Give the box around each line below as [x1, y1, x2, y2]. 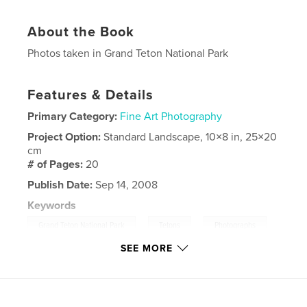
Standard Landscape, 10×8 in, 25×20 [103, 130, 278, 145]
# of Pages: [27, 158, 86, 172]
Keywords [27, 199, 77, 213]
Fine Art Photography [120, 110, 223, 124]
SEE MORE [121, 243, 173, 255]
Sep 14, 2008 [93, 178, 158, 193]
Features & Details [27, 87, 154, 104]
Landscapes [38, 247, 77, 260]
